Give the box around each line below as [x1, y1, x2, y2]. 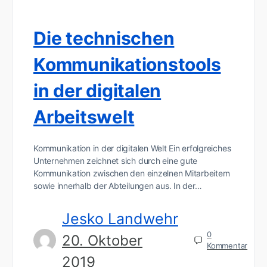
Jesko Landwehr [62, 209, 178, 228]
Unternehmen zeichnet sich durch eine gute [33, 155, 198, 166]
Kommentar [207, 241, 248, 251]
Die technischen [33, 27, 175, 49]
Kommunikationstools [33, 53, 221, 75]
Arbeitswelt [33, 105, 135, 128]
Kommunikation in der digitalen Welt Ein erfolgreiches [33, 142, 231, 153]
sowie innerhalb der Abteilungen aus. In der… [33, 180, 202, 191]
